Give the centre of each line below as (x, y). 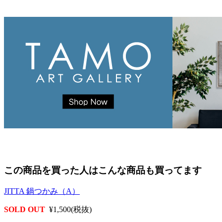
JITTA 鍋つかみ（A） (42, 191)
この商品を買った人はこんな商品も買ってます (103, 170)
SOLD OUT (25, 210)
